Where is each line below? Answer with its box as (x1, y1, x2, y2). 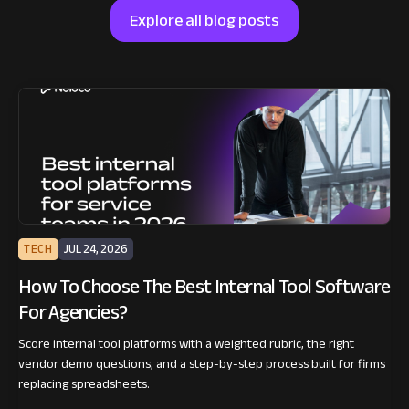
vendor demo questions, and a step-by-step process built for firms (18, 351, 385, 377)
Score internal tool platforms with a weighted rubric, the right (18, 331, 354, 357)
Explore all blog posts (130, 5, 279, 37)
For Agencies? (18, 293, 128, 332)
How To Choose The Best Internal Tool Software (18, 267, 391, 307)
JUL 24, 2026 (63, 238, 128, 261)
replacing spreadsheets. (18, 372, 150, 397)
